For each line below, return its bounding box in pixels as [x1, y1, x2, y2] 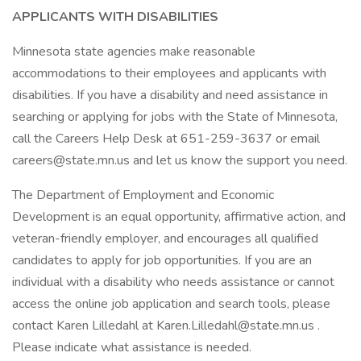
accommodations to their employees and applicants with [12, 64, 326, 82]
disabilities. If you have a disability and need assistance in [12, 86, 328, 104]
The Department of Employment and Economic [12, 186, 274, 204]
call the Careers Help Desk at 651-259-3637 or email [12, 130, 320, 147]
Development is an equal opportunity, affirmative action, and [12, 208, 346, 226]
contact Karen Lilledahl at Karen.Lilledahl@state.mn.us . [12, 317, 320, 334]
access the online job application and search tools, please [12, 295, 330, 313]
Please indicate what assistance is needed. [12, 338, 251, 356]
